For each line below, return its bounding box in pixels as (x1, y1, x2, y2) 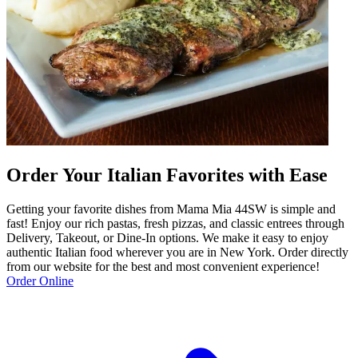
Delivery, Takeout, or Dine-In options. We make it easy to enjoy (6, 230, 328, 245)
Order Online (6, 273, 74, 288)
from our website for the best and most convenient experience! (6, 259, 320, 273)
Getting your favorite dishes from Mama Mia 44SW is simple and (6, 201, 336, 216)
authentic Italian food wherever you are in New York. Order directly (6, 245, 348, 259)
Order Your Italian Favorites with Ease (6, 164, 328, 185)
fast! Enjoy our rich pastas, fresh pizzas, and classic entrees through (6, 216, 344, 230)
